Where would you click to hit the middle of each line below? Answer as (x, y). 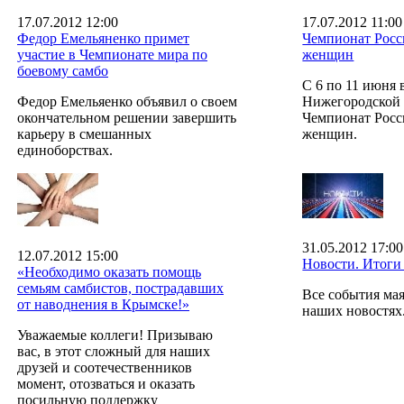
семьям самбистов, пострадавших (120, 288)
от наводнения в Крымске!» (103, 304)
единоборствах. (65, 150)
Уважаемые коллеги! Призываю (115, 335)
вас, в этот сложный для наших (114, 351)
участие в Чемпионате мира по (112, 54)
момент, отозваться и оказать (106, 383)
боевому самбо (63, 70)
